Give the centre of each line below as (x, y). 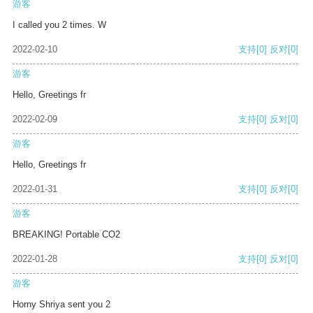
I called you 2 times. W (59, 25)
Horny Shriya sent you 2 (61, 305)
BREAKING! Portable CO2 (66, 235)
